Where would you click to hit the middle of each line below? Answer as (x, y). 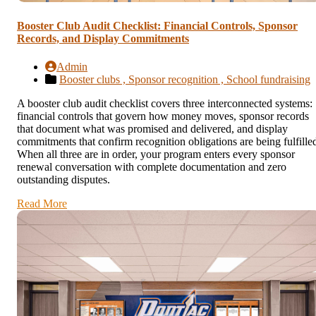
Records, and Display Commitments (103, 39)
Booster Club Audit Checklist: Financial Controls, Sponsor (157, 26)
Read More (42, 203)
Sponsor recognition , (177, 79)
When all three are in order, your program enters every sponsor (156, 154)
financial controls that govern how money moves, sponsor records (163, 116)
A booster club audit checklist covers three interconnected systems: (165, 103)
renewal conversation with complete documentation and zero (152, 166)
